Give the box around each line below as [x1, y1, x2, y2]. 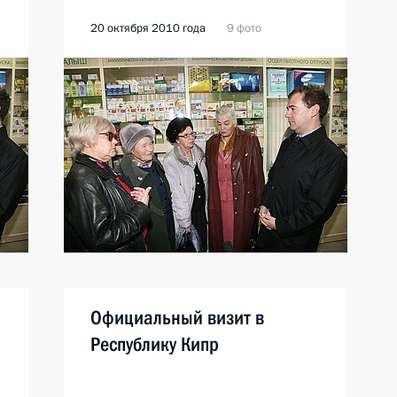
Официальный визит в [90, 307, 264, 329]
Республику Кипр [90, 333, 219, 355]
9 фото [227, 20, 261, 36]
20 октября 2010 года [90, 20, 206, 36]
